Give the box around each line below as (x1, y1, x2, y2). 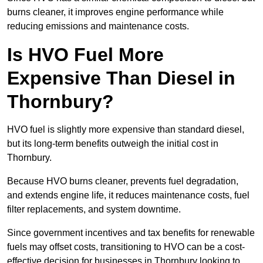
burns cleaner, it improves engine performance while (7, 7, 224, 18)
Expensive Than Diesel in (7, 68, 235, 89)
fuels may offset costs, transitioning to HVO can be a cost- (7, 242, 245, 252)
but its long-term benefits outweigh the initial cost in (7, 139, 218, 149)
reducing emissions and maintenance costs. (7, 21, 189, 32)
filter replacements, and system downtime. (7, 204, 183, 215)
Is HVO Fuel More (7, 44, 164, 66)
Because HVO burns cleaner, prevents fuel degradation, (7, 176, 238, 187)
